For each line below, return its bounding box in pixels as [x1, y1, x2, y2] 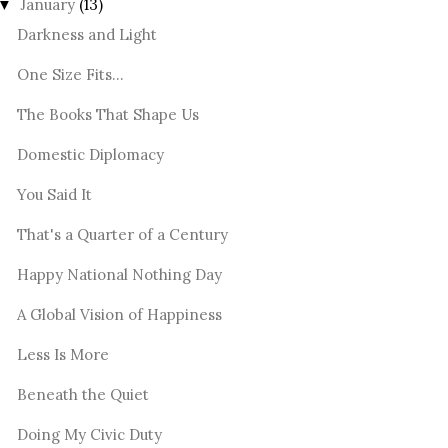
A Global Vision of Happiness [16, 304, 222, 324]
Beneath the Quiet [16, 384, 149, 404]
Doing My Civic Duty [16, 424, 162, 444]
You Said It [16, 184, 92, 204]
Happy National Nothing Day [16, 264, 222, 284]
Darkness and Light [16, 24, 157, 44]
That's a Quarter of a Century [16, 224, 228, 244]
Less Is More [16, 344, 109, 364]
